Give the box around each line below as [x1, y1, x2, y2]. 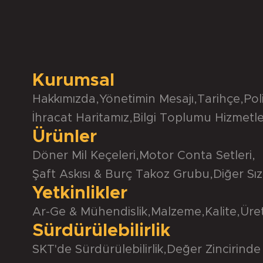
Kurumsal [32, 72, 114, 90]
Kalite [205, 206, 237, 218]
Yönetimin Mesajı [99, 93, 194, 106]
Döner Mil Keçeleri [32, 150, 136, 162]
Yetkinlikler [32, 184, 127, 203]
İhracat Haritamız [32, 112, 129, 124]
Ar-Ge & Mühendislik [32, 206, 147, 218]
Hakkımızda [32, 93, 96, 106]
